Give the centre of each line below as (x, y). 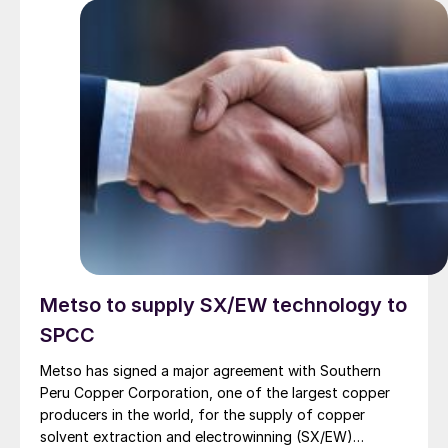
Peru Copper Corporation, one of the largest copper (215, 393)
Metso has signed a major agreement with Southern (210, 371)
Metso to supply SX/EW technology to (223, 305)
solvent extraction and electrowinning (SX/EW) (196, 437)
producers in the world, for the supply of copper (202, 415)
